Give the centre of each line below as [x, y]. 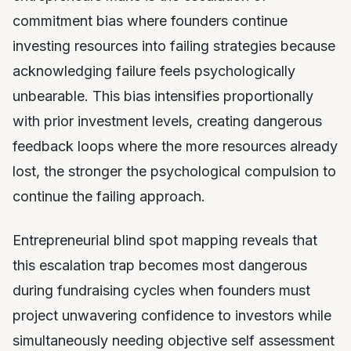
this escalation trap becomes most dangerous [160, 265]
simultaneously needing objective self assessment [174, 340]
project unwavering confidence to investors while [172, 315]
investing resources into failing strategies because [174, 46]
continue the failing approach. [109, 196]
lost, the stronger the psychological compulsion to [174, 171]
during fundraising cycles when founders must [161, 290]
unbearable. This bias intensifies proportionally [163, 96]
